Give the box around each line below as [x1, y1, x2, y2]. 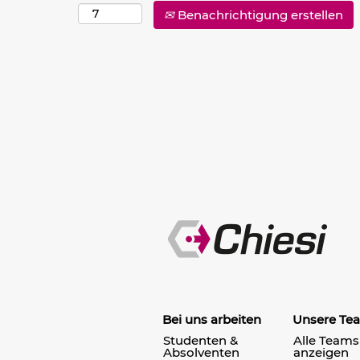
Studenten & [163, 332, 238, 348]
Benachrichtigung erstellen [174, 7, 343, 22]
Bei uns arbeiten [162, 311, 261, 327]
